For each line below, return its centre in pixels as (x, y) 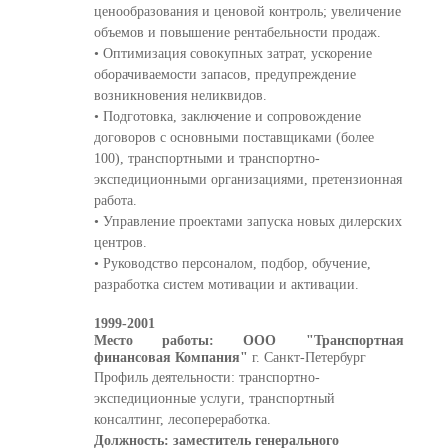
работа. (115, 200)
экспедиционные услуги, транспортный (214, 398)
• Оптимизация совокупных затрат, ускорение (232, 53)
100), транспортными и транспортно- (206, 158)
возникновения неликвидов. (180, 95)
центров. (120, 242)
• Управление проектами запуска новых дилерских (247, 221)
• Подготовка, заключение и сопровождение (227, 116)
